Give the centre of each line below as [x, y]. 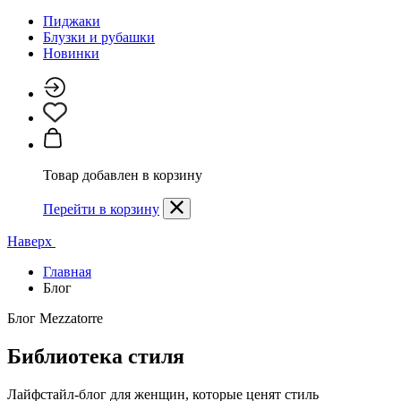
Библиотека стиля [96, 357]
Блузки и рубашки [99, 38]
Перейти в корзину [101, 209]
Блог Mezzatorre [55, 319]
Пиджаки [72, 21]
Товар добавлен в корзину [123, 175]
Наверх [31, 242]
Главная [67, 272]
